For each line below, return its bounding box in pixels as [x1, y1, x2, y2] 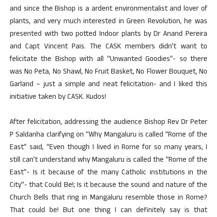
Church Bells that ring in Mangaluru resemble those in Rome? [10, 192, 207, 204]
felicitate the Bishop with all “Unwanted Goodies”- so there [10, 54, 207, 66]
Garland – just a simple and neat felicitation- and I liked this [10, 79, 207, 91]
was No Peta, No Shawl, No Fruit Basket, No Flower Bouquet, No [10, 66, 207, 78]
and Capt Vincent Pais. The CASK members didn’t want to [10, 41, 207, 53]
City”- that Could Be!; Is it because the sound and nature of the [10, 180, 207, 192]
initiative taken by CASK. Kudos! [10, 92, 106, 104]
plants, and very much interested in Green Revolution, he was [10, 16, 207, 28]
